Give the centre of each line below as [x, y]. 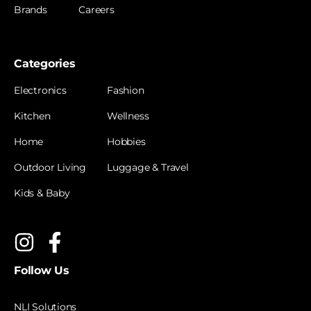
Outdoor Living [50, 167]
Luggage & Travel [148, 167]
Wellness [128, 116]
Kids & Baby [42, 193]
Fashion [126, 90]
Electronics [40, 90]
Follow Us [42, 270]
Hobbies [126, 141]
